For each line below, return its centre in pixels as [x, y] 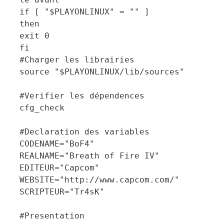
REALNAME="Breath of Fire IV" [89, 156]
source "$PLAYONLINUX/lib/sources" [102, 72]
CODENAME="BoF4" [57, 144]
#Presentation [52, 216]
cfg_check [42, 108]
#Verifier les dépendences [82, 96]
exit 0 [34, 36]
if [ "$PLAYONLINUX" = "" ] [84, 12]
